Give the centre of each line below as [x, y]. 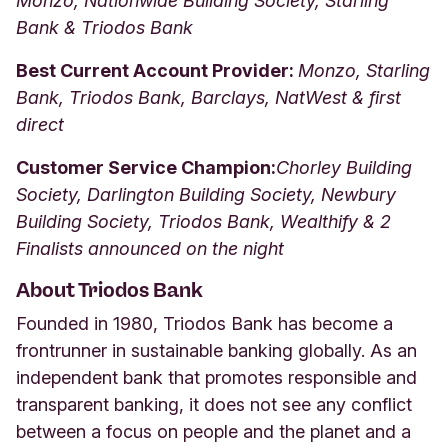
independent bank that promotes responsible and [216, 377]
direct [40, 124]
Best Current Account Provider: [157, 70]
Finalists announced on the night [150, 248]
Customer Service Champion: [146, 167]
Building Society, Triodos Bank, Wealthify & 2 [203, 221]
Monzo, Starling [364, 70]
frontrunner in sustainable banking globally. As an [216, 350]
